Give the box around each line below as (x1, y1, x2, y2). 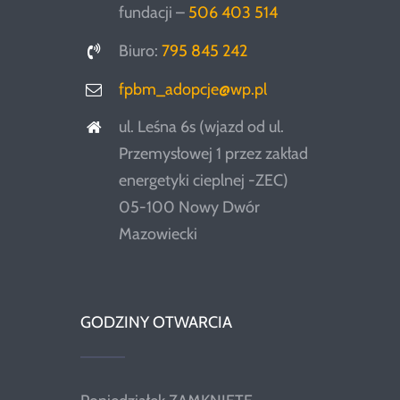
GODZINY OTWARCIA (79, 312, 232, 333)
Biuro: (119, 40, 162, 61)
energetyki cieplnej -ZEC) (119, 171, 289, 191)
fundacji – (119, 3, 189, 23)
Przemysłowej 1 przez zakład (119, 144, 309, 164)
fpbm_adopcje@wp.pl (119, 79, 268, 99)
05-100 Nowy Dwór (119, 197, 261, 218)
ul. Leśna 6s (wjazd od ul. (119, 117, 285, 137)
